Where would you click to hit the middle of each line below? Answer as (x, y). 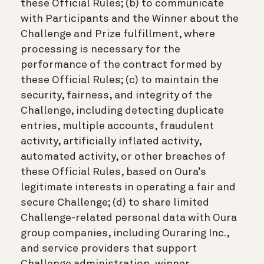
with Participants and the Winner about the (130, 19)
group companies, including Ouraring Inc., (125, 233)
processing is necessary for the (100, 49)
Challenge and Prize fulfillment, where (118, 34)
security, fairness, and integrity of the (116, 95)
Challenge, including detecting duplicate (122, 110)
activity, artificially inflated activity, (111, 141)
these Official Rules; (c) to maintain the (120, 80)
